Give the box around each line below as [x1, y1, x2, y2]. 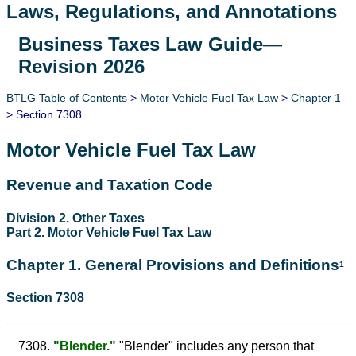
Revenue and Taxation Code [6, 176, 213, 194]
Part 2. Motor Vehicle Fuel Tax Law [6, 225, 211, 239]
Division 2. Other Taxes [6, 211, 145, 225]
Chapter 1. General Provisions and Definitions [6, 256, 339, 273]
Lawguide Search [6, 37, 163, 60]
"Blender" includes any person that [116, 339, 314, 353]
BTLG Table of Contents [6, 91, 130, 104]
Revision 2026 [18, 55, 145, 77]
